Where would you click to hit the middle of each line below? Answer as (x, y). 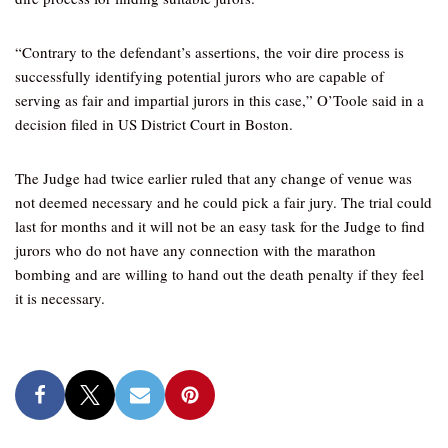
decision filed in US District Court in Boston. (154, 124)
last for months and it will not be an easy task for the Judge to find (220, 226)
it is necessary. (60, 298)
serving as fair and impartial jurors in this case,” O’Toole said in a (219, 100)
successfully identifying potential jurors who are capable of (199, 76)
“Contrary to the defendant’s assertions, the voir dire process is (209, 52)
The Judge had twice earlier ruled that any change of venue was (213, 178)
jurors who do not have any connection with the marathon (195, 250)
